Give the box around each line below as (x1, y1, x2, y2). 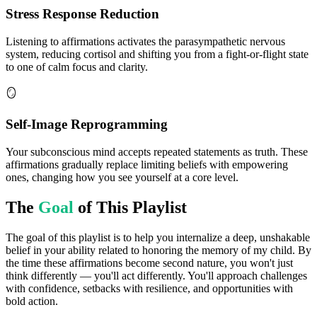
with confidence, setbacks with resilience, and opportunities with (6, 282, 293, 294)
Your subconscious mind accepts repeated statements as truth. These (6, 146, 308, 158)
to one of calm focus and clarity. (6, 60, 148, 73)
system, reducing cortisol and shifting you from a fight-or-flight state (6, 47, 309, 60)
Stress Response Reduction (6, 6, 159, 22)
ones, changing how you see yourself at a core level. (6, 171, 238, 184)
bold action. (6, 295, 58, 307)
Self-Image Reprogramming (6, 117, 168, 132)
